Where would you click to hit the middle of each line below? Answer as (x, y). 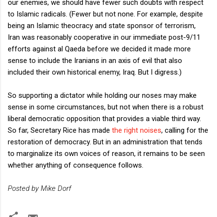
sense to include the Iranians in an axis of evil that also (95, 60)
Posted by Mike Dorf (39, 188)
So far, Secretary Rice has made (60, 130)
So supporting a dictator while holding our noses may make (102, 95)
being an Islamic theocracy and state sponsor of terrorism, (102, 25)
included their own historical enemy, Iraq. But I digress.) (95, 72)
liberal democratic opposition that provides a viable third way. (104, 118)
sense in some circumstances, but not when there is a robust (106, 107)
